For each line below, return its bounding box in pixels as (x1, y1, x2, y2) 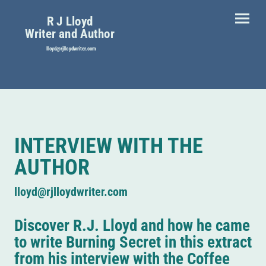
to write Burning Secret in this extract (14, 232, 252, 252)
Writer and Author (25, 26, 118, 42)
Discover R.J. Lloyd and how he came (14, 216, 250, 235)
